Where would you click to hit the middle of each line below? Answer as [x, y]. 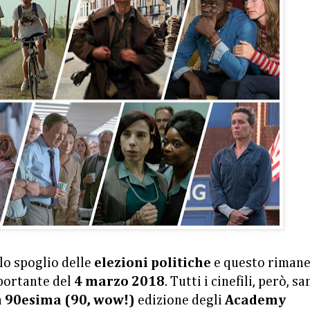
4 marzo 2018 [119, 282]
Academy [255, 300]
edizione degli [181, 300]
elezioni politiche [153, 263]
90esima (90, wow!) [71, 300]
